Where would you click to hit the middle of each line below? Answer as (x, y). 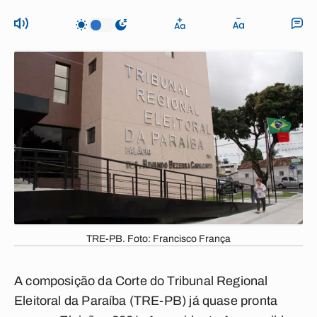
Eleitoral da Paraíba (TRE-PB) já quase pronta (146, 301)
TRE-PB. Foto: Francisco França (158, 239)
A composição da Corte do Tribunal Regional (141, 281)
